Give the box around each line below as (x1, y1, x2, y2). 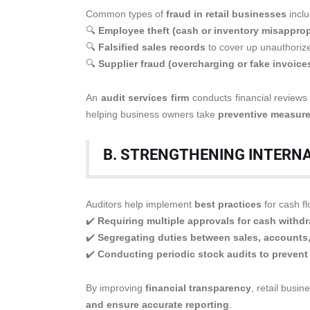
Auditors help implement (86, 199, 194, 210)
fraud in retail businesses (166, 8, 286, 19)
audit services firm (100, 92, 190, 103)
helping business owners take (86, 109, 218, 120)
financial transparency (145, 282, 252, 293)
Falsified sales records (98, 42, 206, 53)
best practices (194, 199, 262, 210)
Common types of (86, 8, 166, 19)
